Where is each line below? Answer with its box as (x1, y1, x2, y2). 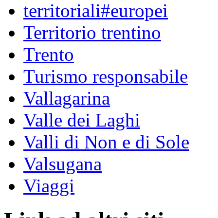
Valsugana (23, 153, 102, 175)
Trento (23, 44, 74, 65)
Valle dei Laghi (23, 109, 140, 131)
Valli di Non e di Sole (23, 131, 189, 153)
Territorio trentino (23, 22, 161, 43)
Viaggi (23, 175, 74, 197)
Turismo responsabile (23, 66, 188, 87)
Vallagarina (23, 88, 110, 109)
